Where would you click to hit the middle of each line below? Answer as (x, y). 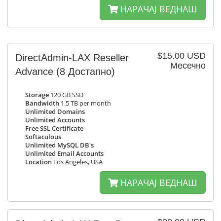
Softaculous (43, 137)
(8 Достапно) (86, 72)
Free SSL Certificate (54, 129)
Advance (36, 72)
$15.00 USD (182, 56)
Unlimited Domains (55, 112)
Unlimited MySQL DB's (59, 145)
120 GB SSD (66, 95)
